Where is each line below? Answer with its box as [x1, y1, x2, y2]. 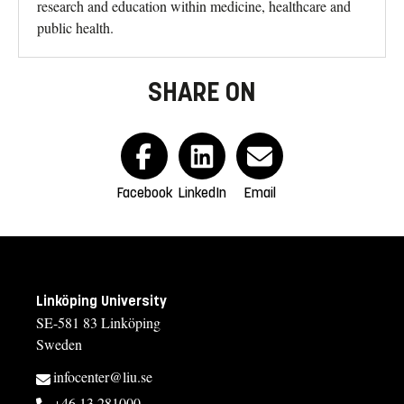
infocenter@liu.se [53, 367, 152, 387]
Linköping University [36, 292, 167, 310]
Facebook [115, 184, 173, 202]
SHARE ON [148, 76, 256, 109]
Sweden [36, 335, 82, 354]
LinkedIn [178, 184, 226, 202]
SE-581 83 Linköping [36, 313, 161, 333]
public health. [37, 18, 114, 38]
